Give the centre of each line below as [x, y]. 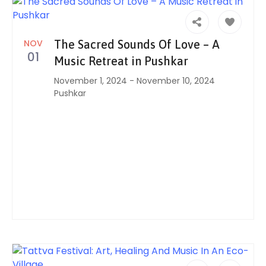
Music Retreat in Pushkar [121, 61]
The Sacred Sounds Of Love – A [137, 44]
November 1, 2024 [91, 81]
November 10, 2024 [176, 81]
